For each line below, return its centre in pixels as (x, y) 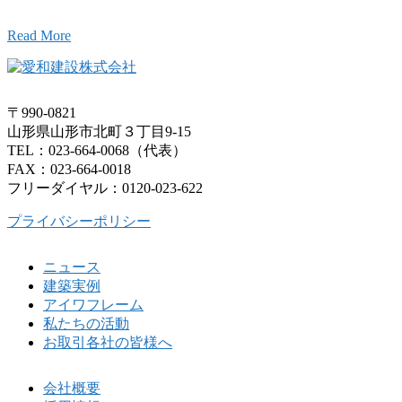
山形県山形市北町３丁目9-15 (99, 131)
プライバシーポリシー (79, 221)
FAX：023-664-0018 (69, 169)
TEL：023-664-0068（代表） (97, 150)
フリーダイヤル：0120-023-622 (105, 188)
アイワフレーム (93, 304)
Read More (39, 35)
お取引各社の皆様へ (108, 342)
